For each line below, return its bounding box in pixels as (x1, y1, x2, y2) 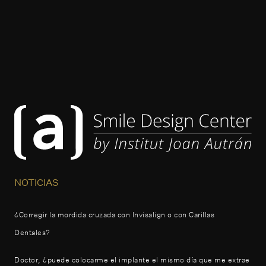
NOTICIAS (14, 176, 59, 188)
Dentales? (14, 227, 50, 237)
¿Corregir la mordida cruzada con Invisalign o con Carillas (14, 210, 214, 219)
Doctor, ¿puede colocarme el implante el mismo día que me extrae (14, 255, 250, 264)
